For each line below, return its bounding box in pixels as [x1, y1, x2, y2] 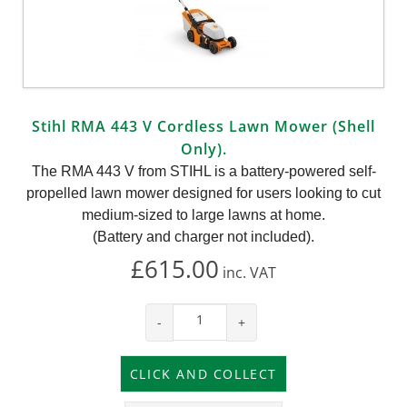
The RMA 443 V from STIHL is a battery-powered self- [31, 163, 376, 179]
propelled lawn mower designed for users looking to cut [26, 184, 381, 201]
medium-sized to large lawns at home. [82, 206, 325, 223]
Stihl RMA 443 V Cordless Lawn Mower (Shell [32, 115, 375, 136]
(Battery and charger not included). [93, 228, 314, 244]
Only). [180, 138, 227, 159]
